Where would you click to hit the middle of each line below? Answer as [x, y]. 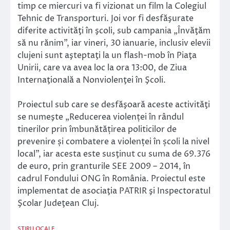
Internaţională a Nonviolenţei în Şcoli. [92, 80]
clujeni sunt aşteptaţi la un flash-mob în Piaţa [107, 56]
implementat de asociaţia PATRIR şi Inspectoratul [114, 191]
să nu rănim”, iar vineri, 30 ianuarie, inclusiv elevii [114, 43]
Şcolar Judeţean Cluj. [58, 204]
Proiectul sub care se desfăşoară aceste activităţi [114, 105]
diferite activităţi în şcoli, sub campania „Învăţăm [114, 31]
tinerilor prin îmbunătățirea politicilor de [97, 130]
